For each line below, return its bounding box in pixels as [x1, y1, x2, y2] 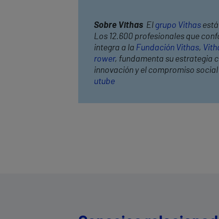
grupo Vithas [155, 21, 201, 30]
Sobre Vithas [94, 21, 143, 30]
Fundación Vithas [136, 43, 199, 52]
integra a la [94, 43, 136, 52]
